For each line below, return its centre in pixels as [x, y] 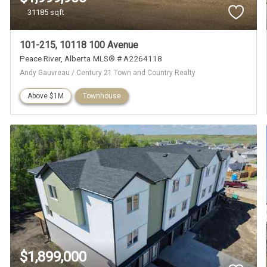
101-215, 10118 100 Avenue [79, 45]
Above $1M [46, 96]
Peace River [41, 59]
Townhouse [102, 96]
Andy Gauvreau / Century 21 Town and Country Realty [108, 73]
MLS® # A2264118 [128, 59]
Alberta [78, 59]
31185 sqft [46, 12]
